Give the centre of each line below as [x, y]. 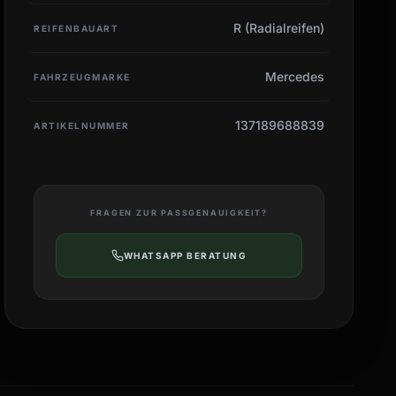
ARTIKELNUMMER [82, 125]
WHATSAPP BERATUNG [185, 255]
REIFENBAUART [76, 28]
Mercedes [294, 76]
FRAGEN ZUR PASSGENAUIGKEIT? [179, 212]
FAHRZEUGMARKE [82, 76]
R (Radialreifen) [278, 27]
